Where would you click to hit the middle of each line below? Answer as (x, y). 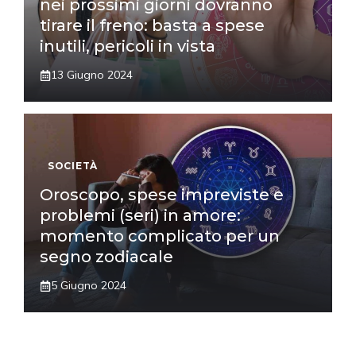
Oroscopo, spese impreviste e (162, 195)
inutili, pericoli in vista (128, 46)
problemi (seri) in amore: (140, 216)
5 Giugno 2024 (89, 286)
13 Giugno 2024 (92, 75)
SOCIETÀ (73, 166)
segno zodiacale (106, 257)
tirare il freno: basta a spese (152, 26)
